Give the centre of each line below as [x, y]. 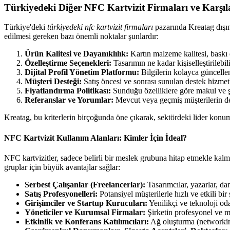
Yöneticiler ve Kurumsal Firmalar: [85, 212]
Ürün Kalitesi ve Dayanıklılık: [76, 54]
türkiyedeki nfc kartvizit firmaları [100, 27]
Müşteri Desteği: [53, 82]
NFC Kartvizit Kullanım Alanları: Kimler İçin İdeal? [95, 138]
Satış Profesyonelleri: [61, 194]
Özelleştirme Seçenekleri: [68, 63]
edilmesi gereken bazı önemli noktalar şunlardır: [81, 36]
